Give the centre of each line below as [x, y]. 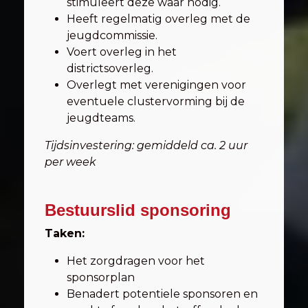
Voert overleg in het [122, 52]
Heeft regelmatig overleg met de [158, 19]
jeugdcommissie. [112, 35]
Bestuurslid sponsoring [138, 210]
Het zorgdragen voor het [136, 261]
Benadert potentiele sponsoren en [162, 294]
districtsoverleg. [110, 68]
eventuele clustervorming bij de [156, 101]
